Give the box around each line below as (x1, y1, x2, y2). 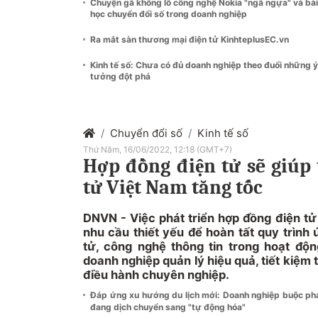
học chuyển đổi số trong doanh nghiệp (90, 8, 247, 19)
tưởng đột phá (90, 70, 150, 82)
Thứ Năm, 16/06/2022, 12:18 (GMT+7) (83, 143, 232, 155)
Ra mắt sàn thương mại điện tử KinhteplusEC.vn (90, 33, 289, 45)
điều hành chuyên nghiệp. (83, 267, 229, 282)
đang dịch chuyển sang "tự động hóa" (90, 301, 246, 312)
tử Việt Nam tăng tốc (83, 175, 263, 199)
